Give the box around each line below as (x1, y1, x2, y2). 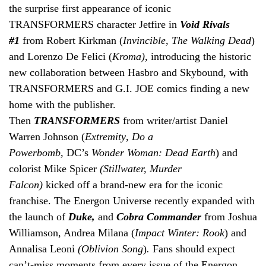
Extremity (85, 130, 126, 142)
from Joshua (204, 210, 257, 223)
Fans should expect (153, 242, 235, 255)
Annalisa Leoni (9, 242, 78, 255)
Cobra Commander (116, 210, 204, 223)
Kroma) (112, 50, 145, 62)
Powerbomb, (9, 146, 64, 159)
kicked (46, 178, 74, 191)
